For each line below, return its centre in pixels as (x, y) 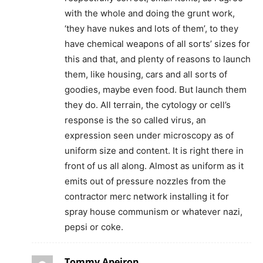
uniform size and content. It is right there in (154, 151)
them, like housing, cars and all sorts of (146, 75)
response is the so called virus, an (135, 120)
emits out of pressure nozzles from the (145, 181)
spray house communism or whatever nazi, (154, 212)
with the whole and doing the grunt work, (150, 14)
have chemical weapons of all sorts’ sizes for (157, 44)
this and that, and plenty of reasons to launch (158, 59)
